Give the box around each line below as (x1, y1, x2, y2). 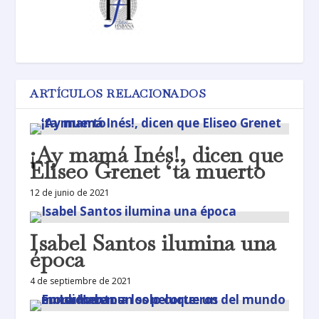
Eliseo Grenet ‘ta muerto (30, 157, 266, 186)
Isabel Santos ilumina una (30, 229, 276, 258)
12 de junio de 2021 (30, 187, 110, 199)
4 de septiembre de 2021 (30, 275, 132, 288)
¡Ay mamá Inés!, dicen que (30, 141, 283, 169)
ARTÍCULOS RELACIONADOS (30, 86, 206, 102)
